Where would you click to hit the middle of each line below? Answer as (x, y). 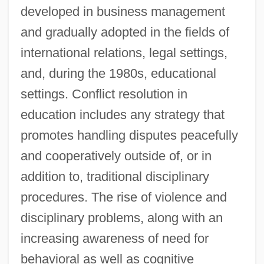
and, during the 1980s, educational (118, 73)
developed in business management (123, 11)
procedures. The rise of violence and (123, 197)
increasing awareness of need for (114, 238)
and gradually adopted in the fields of (125, 32)
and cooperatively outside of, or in (116, 156)
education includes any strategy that (122, 114)
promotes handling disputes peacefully (129, 135)
